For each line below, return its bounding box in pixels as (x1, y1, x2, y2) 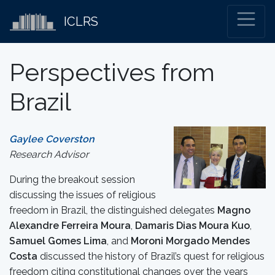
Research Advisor (9, 149, 91, 160)
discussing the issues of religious (9, 189, 156, 201)
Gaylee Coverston (9, 133, 95, 145)
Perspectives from (9, 58, 215, 87)
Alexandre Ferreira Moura (9, 220, 131, 231)
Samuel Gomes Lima (9, 235, 107, 247)
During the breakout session (9, 174, 135, 185)
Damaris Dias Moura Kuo (133, 220, 250, 231)
